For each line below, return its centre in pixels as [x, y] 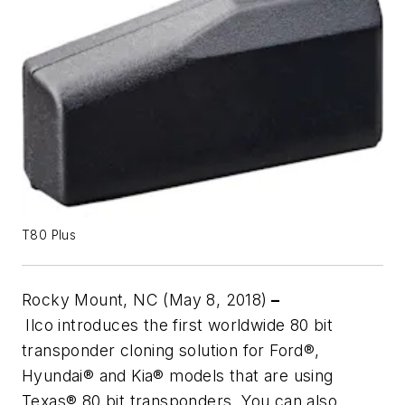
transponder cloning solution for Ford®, [171, 351]
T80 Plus [49, 235]
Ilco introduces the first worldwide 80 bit [179, 325]
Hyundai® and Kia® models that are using [178, 376]
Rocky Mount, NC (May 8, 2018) [145, 300]
